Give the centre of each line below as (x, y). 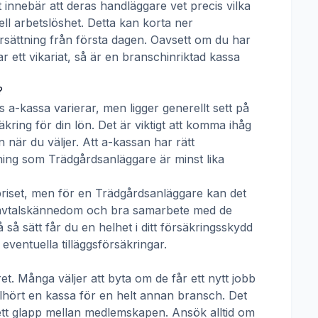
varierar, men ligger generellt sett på (150, 108)
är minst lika (190, 159)
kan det (225, 193)
